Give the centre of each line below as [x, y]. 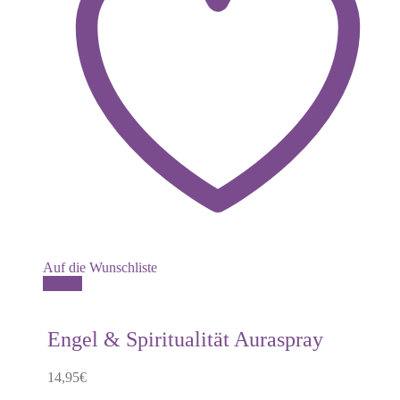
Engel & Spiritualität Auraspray [185, 339]
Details [62, 283]
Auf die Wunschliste [100, 267]
